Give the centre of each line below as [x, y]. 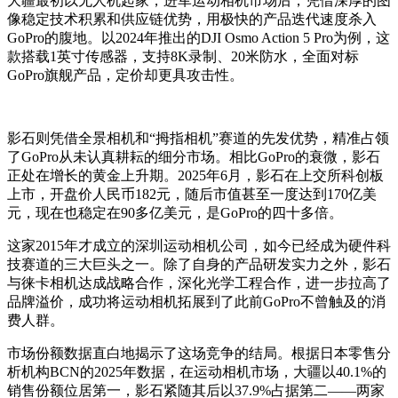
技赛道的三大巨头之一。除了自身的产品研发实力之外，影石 [199, 264]
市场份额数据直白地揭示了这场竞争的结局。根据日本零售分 [199, 353]
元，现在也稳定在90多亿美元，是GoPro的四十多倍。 [175, 212]
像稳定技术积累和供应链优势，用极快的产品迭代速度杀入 [192, 19]
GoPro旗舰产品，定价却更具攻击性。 [125, 75]
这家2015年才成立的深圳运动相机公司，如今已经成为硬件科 [199, 245]
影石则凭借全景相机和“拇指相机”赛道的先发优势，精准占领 [198, 138]
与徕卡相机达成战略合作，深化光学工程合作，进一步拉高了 [199, 283]
